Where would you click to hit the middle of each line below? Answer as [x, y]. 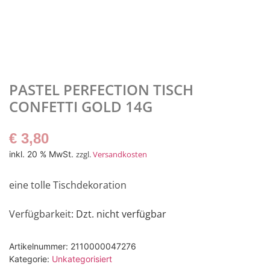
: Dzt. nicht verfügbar [119, 214]
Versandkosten [120, 154]
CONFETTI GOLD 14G [81, 106]
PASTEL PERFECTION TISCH [101, 89]
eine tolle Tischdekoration [68, 185]
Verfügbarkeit [40, 214]
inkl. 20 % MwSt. [41, 154]
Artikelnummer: [40, 246]
